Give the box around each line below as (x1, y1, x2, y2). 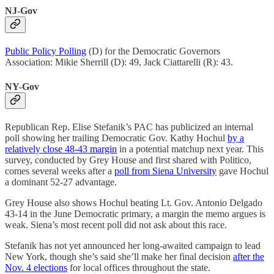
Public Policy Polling (5, 46, 86, 57)
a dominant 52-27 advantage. (5, 176, 117, 187)
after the (233, 251, 264, 262)
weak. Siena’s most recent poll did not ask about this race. (5, 219, 227, 230)
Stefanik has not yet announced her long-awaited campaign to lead (5, 240, 261, 251)
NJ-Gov (5, 6, 37, 17)
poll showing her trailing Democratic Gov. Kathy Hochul (5, 132, 228, 143)
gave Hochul (217, 165, 268, 176)
